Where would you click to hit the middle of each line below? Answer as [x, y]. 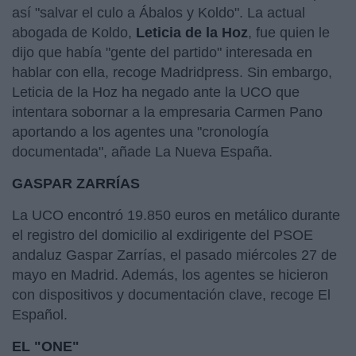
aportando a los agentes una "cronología [140, 132]
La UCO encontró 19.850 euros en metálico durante [176, 215]
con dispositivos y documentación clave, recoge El [171, 294]
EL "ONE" [46, 346]
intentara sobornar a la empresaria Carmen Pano [167, 112]
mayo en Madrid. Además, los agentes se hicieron [170, 275]
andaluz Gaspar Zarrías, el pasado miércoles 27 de [174, 255]
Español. [40, 314]
